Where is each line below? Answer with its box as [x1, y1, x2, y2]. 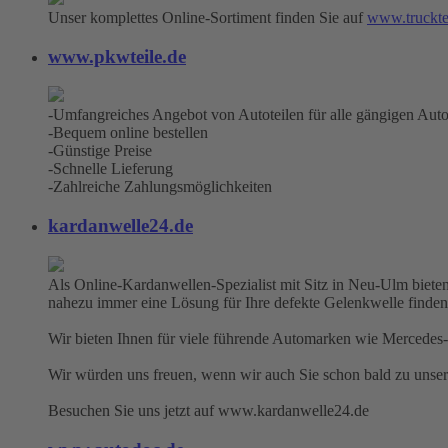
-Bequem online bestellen [48, 124, 208, 142]
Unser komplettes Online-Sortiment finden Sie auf [48, 9, 367, 27]
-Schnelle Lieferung [48, 160, 173, 178]
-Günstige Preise [48, 142, 152, 160]
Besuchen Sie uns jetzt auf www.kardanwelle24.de [48, 401, 369, 419]
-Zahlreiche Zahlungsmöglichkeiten [48, 178, 272, 196]
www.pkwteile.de [48, 45, 186, 67]
